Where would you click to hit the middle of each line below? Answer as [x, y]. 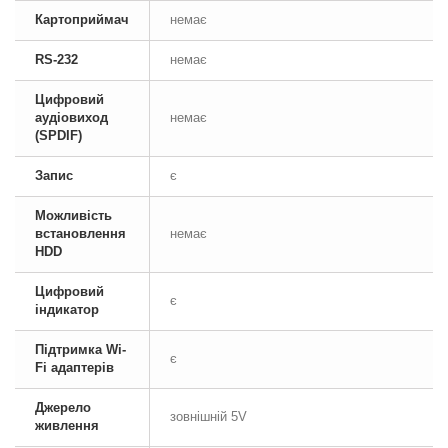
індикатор [67, 309]
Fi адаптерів [74, 367]
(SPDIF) [58, 135]
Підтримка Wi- [80, 349]
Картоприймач [82, 19]
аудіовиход [71, 117]
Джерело [63, 407]
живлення [67, 425]
